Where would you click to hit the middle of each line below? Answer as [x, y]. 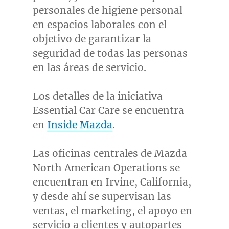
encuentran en [69, 182]
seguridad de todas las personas [110, 53]
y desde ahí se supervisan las [102, 197]
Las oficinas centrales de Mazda [110, 154]
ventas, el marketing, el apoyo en [112, 211]
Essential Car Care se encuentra [108, 111]
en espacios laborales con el [99, 25]
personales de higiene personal [107, 10]
